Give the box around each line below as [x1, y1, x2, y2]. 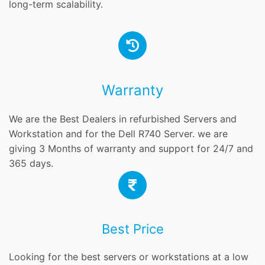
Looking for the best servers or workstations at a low [9, 251, 248, 263]
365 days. [9, 157, 53, 170]
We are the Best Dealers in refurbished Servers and [9, 113, 237, 125]
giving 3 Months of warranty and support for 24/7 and [9, 143, 253, 155]
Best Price [101, 221, 164, 237]
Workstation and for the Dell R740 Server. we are [9, 128, 228, 140]
